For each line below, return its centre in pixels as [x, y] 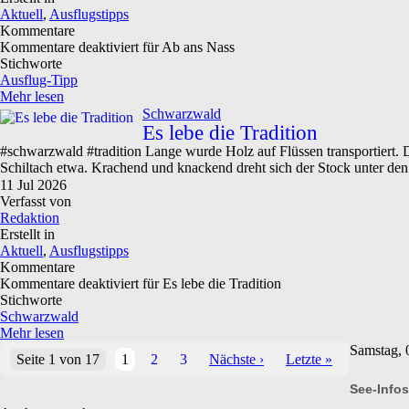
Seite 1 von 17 [58, 359]
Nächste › [236, 359]
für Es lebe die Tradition [210, 283]
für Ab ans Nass [187, 47]
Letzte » [309, 359]
